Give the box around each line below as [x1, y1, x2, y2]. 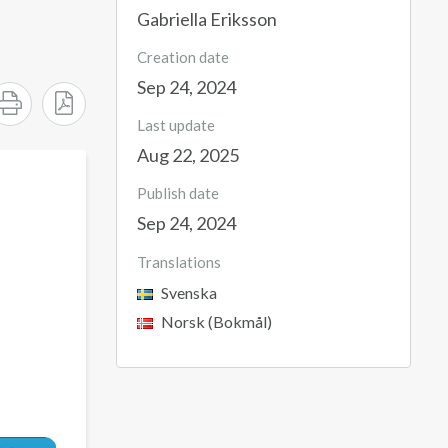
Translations [137, 253, 221, 271]
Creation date [137, 48, 229, 66]
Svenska [158, 283, 217, 302]
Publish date [137, 184, 219, 202]
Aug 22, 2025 [137, 144, 239, 166]
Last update [137, 116, 215, 134]
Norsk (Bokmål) [158, 312, 272, 331]
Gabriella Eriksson [137, 8, 277, 30]
